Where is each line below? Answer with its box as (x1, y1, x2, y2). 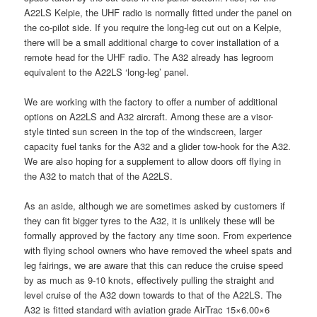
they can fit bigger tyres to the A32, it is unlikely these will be (24, 214, 275, 228)
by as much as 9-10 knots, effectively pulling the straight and (24, 273, 275, 287)
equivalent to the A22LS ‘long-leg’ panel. (24, 65, 190, 79)
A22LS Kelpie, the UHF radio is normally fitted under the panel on (24, 6, 292, 20)
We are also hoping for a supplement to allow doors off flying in (24, 154, 282, 168)
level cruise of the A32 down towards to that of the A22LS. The (24, 288, 282, 302)
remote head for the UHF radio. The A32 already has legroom (24, 50, 275, 64)
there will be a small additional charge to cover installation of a (24, 35, 279, 50)
